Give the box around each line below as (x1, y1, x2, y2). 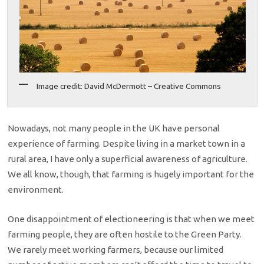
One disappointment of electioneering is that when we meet (8, 214, 255, 225)
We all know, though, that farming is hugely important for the (8, 169, 255, 180)
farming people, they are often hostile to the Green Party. (8, 229, 242, 240)
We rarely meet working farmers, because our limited (8, 245, 224, 255)
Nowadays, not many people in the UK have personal (8, 123, 220, 134)
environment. (8, 184, 64, 195)
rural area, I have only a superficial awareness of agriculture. (8, 154, 248, 164)
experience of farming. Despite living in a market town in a (8, 138, 246, 149)
